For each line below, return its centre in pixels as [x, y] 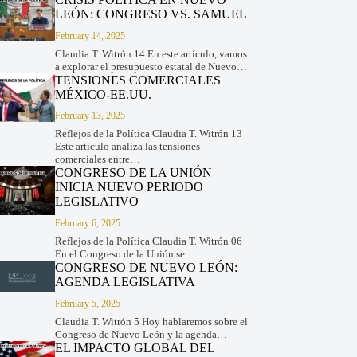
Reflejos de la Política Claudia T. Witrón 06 [148, 241]
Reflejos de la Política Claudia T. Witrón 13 [148, 134]
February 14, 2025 [90, 35]
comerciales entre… [97, 159]
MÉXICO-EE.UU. [103, 94]
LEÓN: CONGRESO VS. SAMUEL [151, 14]
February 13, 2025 [90, 116]
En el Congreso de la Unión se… [125, 254]
